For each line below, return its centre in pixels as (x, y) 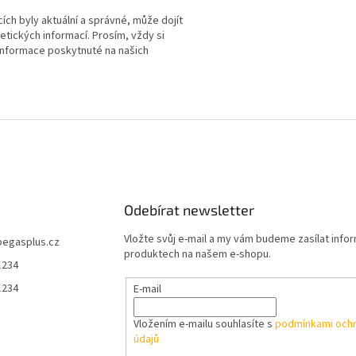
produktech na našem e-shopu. (197, 255)
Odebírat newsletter (189, 210)
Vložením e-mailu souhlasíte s (204, 325)
